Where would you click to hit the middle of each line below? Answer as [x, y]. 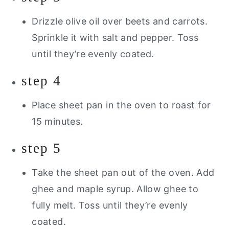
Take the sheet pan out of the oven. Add [123, 172]
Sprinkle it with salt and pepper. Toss [115, 37]
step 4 [42, 81]
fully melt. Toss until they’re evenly [110, 205]
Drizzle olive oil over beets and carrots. [120, 21]
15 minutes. [59, 121]
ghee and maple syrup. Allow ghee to [115, 189]
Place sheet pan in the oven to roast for [121, 105]
